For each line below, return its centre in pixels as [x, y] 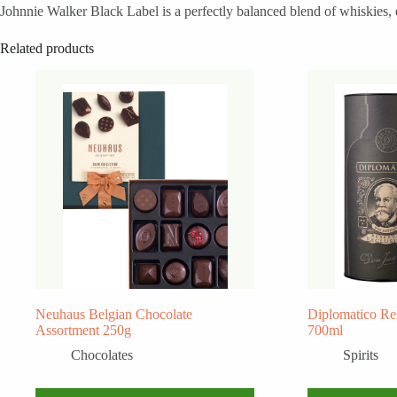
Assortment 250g [83, 331]
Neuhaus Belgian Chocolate [114, 315]
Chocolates [102, 355]
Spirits [361, 355]
